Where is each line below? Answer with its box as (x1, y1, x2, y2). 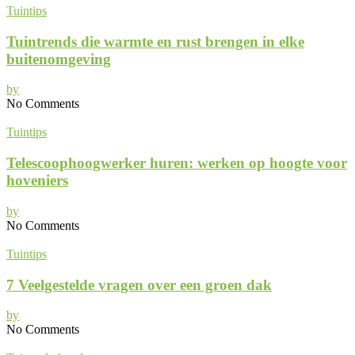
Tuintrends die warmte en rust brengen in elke (6, 32, 304, 50)
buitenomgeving (6, 50, 111, 67)
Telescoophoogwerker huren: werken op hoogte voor (6, 155, 347, 172)
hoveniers (6, 172, 68, 189)
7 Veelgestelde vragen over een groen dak (6, 276, 272, 293)
